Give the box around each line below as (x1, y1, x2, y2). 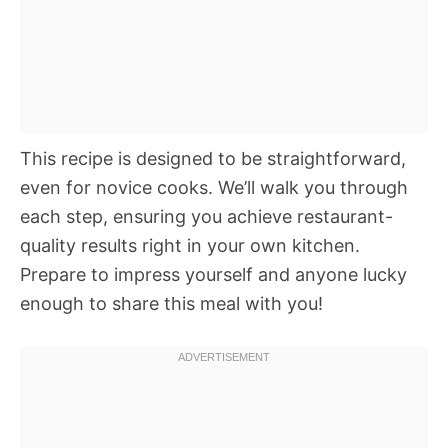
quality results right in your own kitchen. (20, 235, 360, 256)
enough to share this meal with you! (20, 293, 323, 314)
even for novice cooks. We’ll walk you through (20, 177, 408, 198)
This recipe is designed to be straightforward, (20, 148, 406, 169)
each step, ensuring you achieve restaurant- (20, 206, 393, 227)
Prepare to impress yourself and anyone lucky (20, 264, 407, 285)
